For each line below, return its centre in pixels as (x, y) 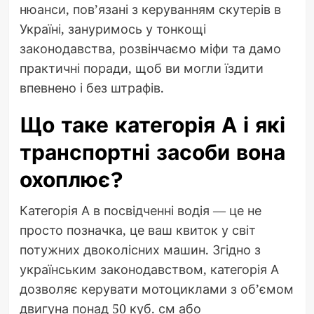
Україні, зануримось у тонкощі (112, 29)
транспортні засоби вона (152, 153)
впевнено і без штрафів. (91, 88)
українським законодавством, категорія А (149, 269)
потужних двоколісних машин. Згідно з (140, 250)
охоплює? (71, 180)
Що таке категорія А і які (152, 125)
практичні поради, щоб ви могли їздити (141, 68)
